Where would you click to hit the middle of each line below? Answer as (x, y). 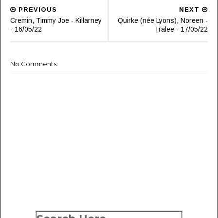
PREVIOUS (36, 9)
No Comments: (34, 64)
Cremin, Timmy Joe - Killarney (56, 20)
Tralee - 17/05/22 (181, 29)
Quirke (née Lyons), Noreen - (163, 20)
